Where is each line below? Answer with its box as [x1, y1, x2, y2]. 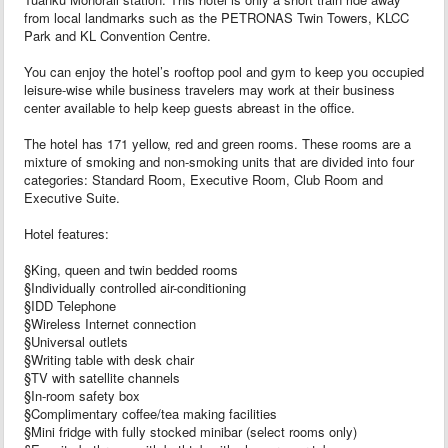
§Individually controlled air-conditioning [24, 277, 246, 297]
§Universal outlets [24, 331, 128, 351]
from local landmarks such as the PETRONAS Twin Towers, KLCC [24, 7, 409, 27]
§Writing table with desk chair [24, 349, 194, 369]
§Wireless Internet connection [24, 313, 196, 333]
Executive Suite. [24, 187, 120, 207]
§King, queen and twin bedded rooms [24, 259, 238, 279]
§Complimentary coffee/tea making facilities [24, 403, 277, 423]
